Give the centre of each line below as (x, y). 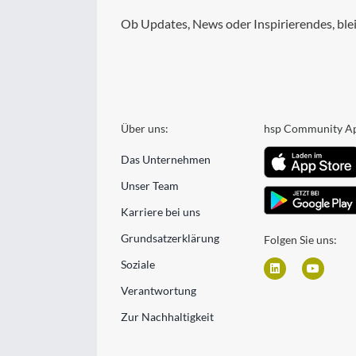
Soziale (137, 264)
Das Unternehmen (165, 159)
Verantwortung (158, 290)
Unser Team (149, 185)
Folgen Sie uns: (301, 239)
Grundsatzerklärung (170, 238)
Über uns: (144, 128)
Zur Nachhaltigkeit (167, 316)
